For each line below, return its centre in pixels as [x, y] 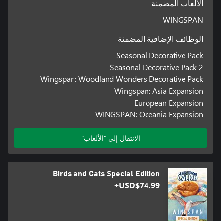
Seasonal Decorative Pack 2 [157, 67]
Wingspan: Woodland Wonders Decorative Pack [122, 78]
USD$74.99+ [139, 185]
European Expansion [169, 102]
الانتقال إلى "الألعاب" [110, 138]
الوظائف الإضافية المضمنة [161, 39]
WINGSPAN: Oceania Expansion [149, 114]
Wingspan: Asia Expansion [159, 90]
